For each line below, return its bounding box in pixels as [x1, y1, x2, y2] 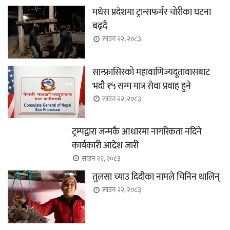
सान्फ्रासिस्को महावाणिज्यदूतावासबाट [92, 64, 210, 80]
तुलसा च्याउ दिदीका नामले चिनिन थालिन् [92, 169, 220, 185]
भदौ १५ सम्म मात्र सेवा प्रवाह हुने [92, 78, 191, 94]
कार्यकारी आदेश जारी [72, 138, 139, 154]
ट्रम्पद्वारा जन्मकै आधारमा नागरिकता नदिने [72, 124, 202, 140]
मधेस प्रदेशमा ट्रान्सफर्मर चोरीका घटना [92, 5, 211, 21]
